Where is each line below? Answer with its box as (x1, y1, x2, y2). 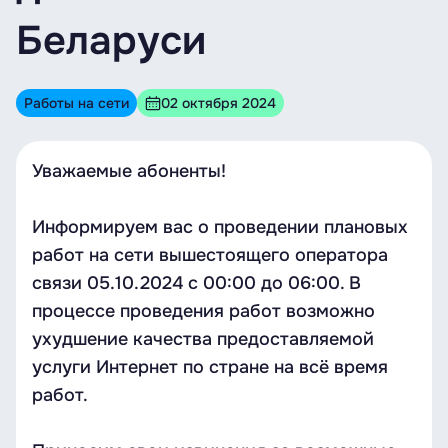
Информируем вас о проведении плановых (32, 216, 408, 238)
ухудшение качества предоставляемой (32, 328, 374, 350)
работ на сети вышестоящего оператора (32, 244, 388, 266)
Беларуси (16, 15, 206, 66)
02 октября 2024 (161, 94, 276, 112)
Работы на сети (24, 94, 129, 112)
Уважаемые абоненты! (32, 160, 226, 182)
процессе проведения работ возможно (32, 300, 375, 322)
